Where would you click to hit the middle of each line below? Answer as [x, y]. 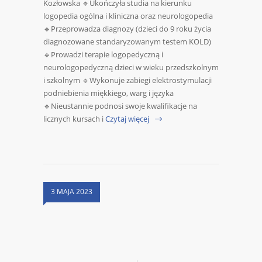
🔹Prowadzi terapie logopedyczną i [103, 55]
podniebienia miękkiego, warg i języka [108, 93]
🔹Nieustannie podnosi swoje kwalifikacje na [120, 106]
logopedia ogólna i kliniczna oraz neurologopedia [128, 16]
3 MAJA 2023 [72, 192]
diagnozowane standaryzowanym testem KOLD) [127, 42]
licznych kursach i [73, 119]
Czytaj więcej [127, 119]
